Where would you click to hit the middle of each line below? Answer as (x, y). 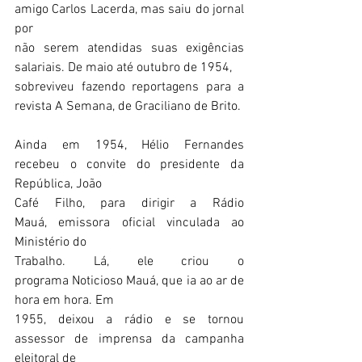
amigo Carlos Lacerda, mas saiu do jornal (129, 10)
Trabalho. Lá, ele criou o (129, 262)
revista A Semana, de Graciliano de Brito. (129, 107)
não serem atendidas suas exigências (129, 48)
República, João (58, 184)
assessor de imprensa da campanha (129, 339)
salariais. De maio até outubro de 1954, (123, 68)
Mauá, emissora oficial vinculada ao (129, 223)
